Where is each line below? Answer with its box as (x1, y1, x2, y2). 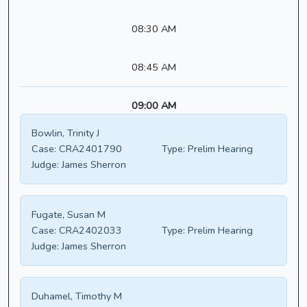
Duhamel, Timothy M (32, 289, 122, 304)
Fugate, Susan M (32, 208, 106, 222)
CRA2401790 (56, 142, 122, 156)
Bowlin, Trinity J (32, 126, 99, 140)
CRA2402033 (56, 223, 122, 238)
